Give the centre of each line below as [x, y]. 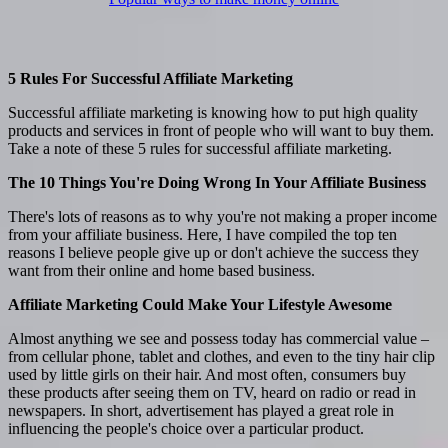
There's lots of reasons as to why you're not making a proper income [222, 216]
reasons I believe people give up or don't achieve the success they [213, 252]
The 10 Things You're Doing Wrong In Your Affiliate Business [217, 182]
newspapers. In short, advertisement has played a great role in [201, 410]
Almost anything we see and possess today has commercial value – [218, 338]
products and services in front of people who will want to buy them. [221, 130]
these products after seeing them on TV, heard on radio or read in [212, 392]
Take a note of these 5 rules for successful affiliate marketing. [200, 148]
